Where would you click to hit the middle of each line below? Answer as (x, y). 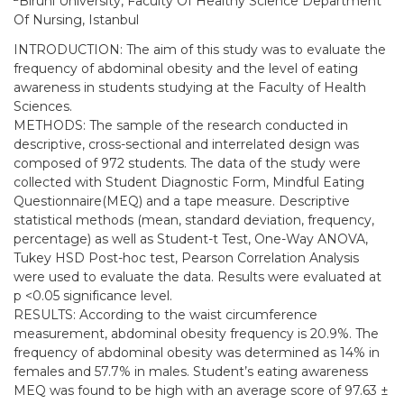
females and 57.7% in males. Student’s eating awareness (191, 372)
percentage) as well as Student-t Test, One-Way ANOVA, (191, 239)
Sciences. (43, 107)
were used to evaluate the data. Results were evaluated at (197, 277)
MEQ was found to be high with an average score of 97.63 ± (201, 391)
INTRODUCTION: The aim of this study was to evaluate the (200, 50)
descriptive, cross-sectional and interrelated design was (186, 145)
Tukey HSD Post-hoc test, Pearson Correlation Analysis (186, 258)
